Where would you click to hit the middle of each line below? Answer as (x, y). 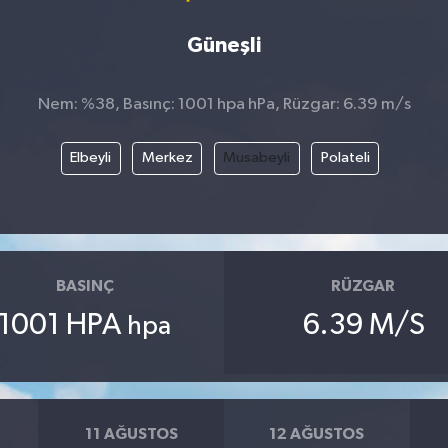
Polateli (345, 158)
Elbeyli (90, 158)
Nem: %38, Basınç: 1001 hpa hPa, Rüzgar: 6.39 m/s (224, 104)
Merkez (167, 158)
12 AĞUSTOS (317, 433)
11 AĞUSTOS (131, 433)
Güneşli (224, 45)
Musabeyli (256, 158)
